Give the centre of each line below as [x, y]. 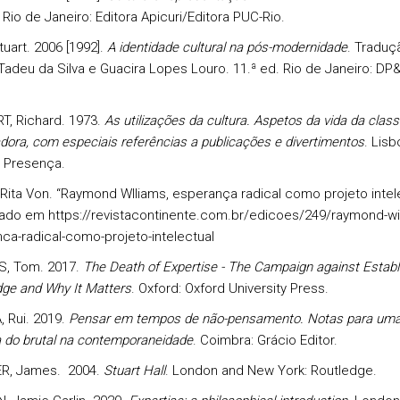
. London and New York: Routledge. [271, 371]
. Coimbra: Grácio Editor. [265, 340]
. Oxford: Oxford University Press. [229, 288]
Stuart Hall [134, 371]
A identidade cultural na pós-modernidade [227, 47]
